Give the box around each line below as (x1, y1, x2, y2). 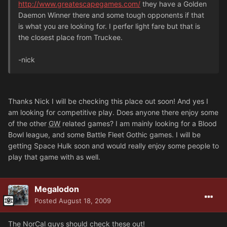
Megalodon (34, 183, 79, 194)
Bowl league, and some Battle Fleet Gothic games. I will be (8, 130, 201, 139)
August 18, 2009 (59, 196, 111, 205)
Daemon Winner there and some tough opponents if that (18, 10, 204, 19)
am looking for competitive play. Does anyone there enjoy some (8, 107, 218, 117)
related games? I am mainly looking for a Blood (60, 119, 217, 128)
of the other (8, 119, 49, 128)
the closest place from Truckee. (18, 32, 123, 42)
